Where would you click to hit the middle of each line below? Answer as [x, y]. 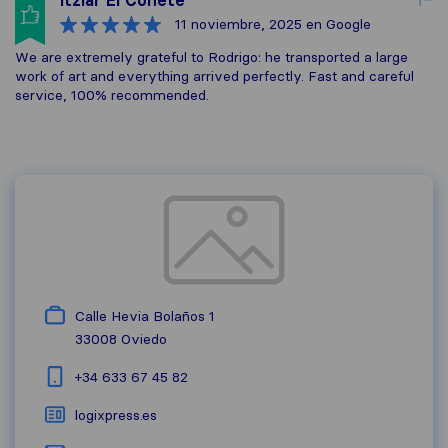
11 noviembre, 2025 [238, 24]
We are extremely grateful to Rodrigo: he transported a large [211, 57]
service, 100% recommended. [112, 95]
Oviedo [144, 339]
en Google [336, 24]
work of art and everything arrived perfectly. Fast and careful [214, 76]
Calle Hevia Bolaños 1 [145, 316]
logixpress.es [116, 415]
